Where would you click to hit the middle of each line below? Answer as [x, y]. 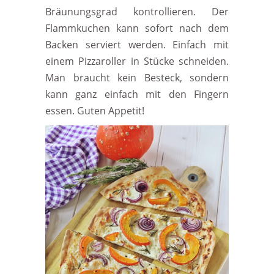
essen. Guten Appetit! [95, 111]
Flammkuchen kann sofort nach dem [137, 28]
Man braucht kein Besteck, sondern [137, 78]
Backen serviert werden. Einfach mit [137, 45]
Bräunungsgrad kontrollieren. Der [137, 12]
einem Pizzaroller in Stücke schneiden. [137, 61]
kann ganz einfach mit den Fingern [137, 94]
